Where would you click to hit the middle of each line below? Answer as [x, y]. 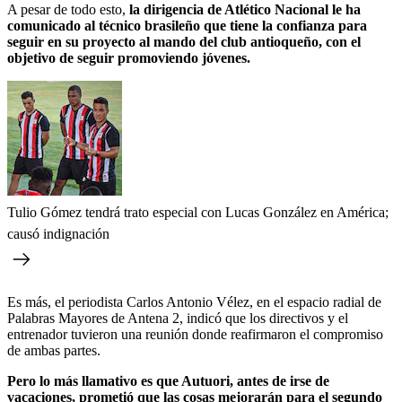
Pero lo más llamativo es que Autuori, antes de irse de [168, 380]
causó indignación [58, 233]
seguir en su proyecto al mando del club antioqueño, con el [184, 41]
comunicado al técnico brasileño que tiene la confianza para [187, 25]
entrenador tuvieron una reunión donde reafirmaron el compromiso [195, 334]
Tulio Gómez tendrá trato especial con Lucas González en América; [198, 212]
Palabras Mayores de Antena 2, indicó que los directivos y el [178, 318]
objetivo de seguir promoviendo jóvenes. [129, 57]
